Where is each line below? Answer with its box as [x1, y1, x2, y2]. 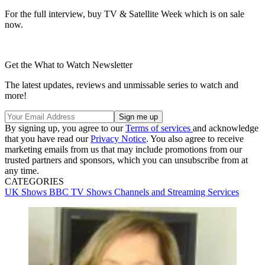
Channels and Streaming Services [114, 187, 239, 198]
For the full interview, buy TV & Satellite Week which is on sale [5, 9, 244, 20]
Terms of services [125, 123, 193, 134]
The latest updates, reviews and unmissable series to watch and [5, 80, 238, 91]
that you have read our [5, 134, 91, 144]
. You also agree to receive [146, 134, 244, 144]
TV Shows [71, 187, 114, 198]
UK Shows [5, 187, 49, 198]
